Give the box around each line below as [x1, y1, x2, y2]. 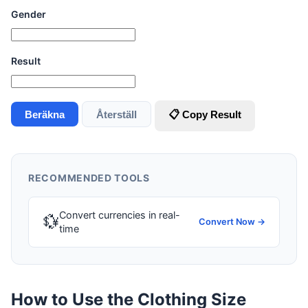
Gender [11, 8, 46, 21]
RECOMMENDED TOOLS [28, 172, 150, 184]
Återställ [96, 108, 137, 120]
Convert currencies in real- [59, 209, 180, 221]
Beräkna [25, 108, 65, 120]
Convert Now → [199, 217, 265, 228]
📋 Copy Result [168, 108, 241, 120]
